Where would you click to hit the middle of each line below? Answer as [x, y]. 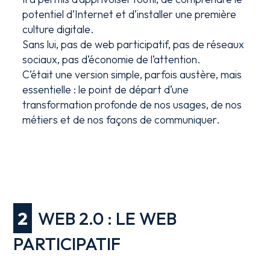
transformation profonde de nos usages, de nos [132, 105]
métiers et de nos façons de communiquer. [121, 120]
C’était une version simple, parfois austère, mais [132, 74]
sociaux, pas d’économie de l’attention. [112, 59]
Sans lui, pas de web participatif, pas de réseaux [133, 44]
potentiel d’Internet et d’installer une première [130, 14]
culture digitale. [58, 29]
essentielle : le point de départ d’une [106, 89]
